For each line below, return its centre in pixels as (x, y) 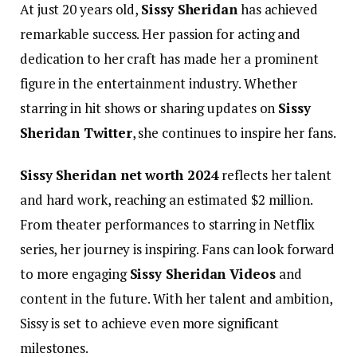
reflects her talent (275, 175)
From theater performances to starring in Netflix (167, 225)
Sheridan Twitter (76, 133)
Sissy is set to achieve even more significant (150, 324)
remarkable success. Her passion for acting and (161, 34)
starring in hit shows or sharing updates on (149, 108)
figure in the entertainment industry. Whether (159, 84)
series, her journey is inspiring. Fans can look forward (178, 249)
